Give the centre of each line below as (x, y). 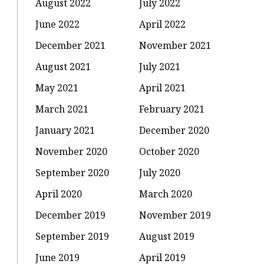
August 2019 (167, 236)
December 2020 (174, 130)
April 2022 (163, 24)
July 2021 (160, 66)
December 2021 (71, 45)
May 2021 (57, 88)
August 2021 (63, 66)
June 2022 (58, 24)
